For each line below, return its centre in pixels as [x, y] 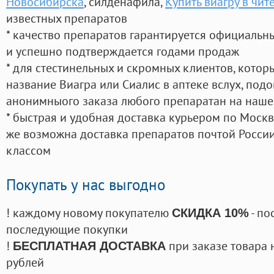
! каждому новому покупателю [89, 213]
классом [28, 150]
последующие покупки [67, 229]
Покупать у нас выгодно [86, 185]
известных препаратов [67, 18]
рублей [25, 262]
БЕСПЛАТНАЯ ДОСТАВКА [89, 246]
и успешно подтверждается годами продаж [123, 51]
